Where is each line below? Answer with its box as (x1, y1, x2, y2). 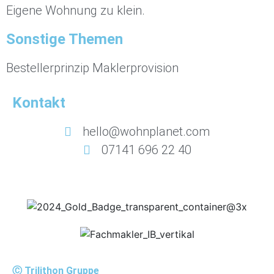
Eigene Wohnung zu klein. (6, 3, 145, 18)
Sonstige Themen (6, 31, 123, 48)
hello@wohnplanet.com (83, 124, 210, 139)
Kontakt (12, 94, 65, 112)
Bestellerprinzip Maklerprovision (6, 61, 179, 76)
